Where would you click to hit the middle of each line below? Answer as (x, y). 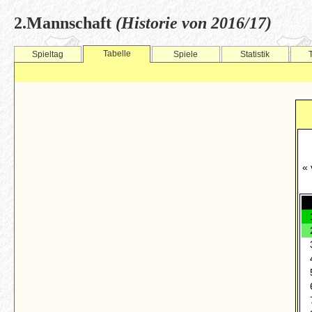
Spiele (186, 54)
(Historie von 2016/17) (194, 23)
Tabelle (117, 54)
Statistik (255, 54)
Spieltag (48, 54)
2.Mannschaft (65, 23)
